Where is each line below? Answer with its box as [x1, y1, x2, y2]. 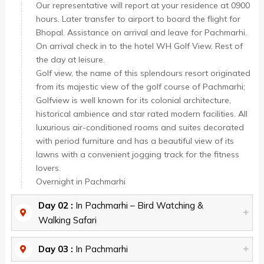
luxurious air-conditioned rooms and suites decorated [35, 121, 244, 133]
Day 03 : [38, 243, 75, 255]
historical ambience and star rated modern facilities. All [35, 108, 247, 119]
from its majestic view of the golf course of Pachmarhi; [35, 81, 245, 92]
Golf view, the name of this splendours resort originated [35, 67, 250, 78]
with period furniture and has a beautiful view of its [35, 135, 234, 146]
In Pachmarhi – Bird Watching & [75, 199, 203, 211]
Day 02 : [38, 199, 75, 211]
